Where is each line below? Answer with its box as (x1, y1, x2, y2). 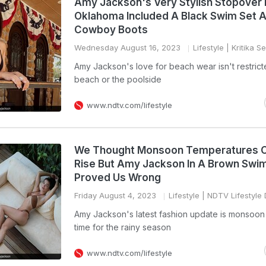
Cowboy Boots (74, 24, 148, 36)
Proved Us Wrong (74, 172, 161, 183)
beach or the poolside (74, 74, 161, 84)
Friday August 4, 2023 (74, 191, 156, 200)
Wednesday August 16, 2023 (74, 43, 180, 52)
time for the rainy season (74, 222, 171, 232)
